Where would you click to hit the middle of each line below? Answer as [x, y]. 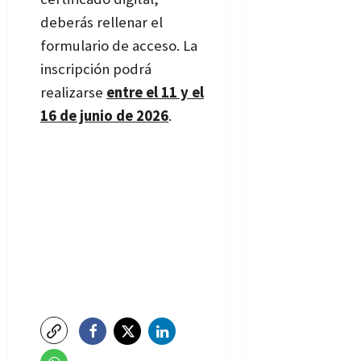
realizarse [73, 93]
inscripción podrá [96, 69]
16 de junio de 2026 [104, 116]
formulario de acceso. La [119, 46]
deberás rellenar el [102, 23]
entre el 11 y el [155, 93]
